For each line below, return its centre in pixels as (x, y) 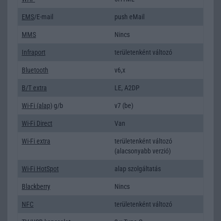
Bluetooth (35, 70)
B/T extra (34, 88)
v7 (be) (124, 105)
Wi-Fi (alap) (37, 105)
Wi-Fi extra (36, 141)
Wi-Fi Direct (37, 123)
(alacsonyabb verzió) (143, 151)
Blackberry (36, 186)
